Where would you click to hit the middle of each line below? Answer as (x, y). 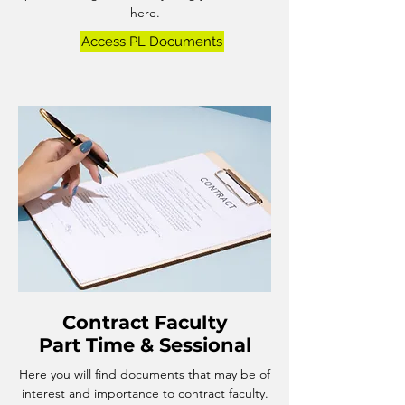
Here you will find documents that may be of (145, 374)
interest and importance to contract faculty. (145, 393)
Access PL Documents (152, 41)
